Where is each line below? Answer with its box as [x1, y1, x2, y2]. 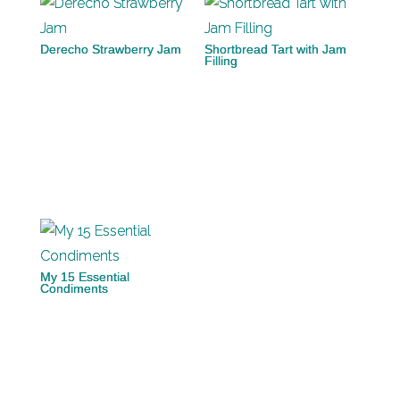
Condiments [40, 281, 108, 296]
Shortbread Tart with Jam [204, 42, 346, 56]
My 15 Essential [40, 270, 129, 284]
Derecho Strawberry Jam [40, 42, 181, 56]
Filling [204, 54, 237, 68]
